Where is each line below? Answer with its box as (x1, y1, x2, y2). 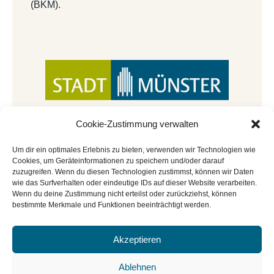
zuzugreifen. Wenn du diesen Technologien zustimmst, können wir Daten (12, 168, 254, 176)
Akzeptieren (113, 234, 161, 245)
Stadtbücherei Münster (37, 251, 125, 262)
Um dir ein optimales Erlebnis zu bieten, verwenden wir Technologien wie (12, 146, 256, 154)
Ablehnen (118, 261, 156, 272)
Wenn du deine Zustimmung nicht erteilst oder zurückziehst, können (12, 190, 237, 198)
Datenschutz (183, 251, 232, 262)
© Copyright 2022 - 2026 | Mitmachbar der (55, 236, 219, 246)
